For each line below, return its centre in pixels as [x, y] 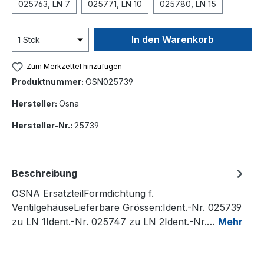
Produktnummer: [49, 82]
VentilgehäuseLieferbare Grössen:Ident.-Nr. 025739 [127, 208]
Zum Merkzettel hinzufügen [75, 67]
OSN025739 [109, 82]
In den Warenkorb [173, 40]
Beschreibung [44, 174]
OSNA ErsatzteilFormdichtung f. [83, 194]
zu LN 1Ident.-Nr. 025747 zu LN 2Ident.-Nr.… [115, 222]
